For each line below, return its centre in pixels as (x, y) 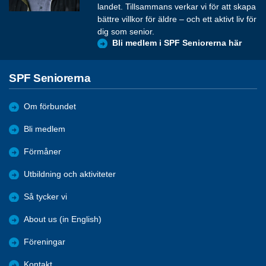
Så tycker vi (45, 197)
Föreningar (45, 242)
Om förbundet (50, 106)
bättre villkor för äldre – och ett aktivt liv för (177, 19)
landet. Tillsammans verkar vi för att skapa (177, 7)
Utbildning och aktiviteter (70, 174)
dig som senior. (126, 32)
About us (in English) (63, 219)
